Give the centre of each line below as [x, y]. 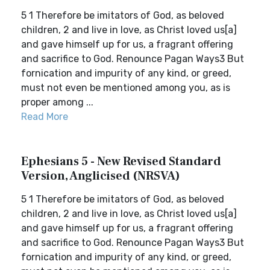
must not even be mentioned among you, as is [126, 88]
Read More [45, 117]
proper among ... [57, 102]
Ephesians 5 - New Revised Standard [121, 162]
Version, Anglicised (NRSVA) [101, 176]
